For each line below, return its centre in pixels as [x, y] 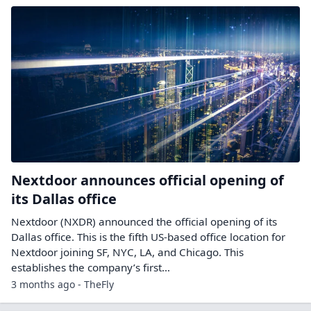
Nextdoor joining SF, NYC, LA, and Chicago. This [127, 252]
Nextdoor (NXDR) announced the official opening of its [144, 221]
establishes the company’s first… [91, 267]
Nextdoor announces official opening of [148, 180]
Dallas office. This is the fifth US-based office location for [148, 236]
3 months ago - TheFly [62, 284]
